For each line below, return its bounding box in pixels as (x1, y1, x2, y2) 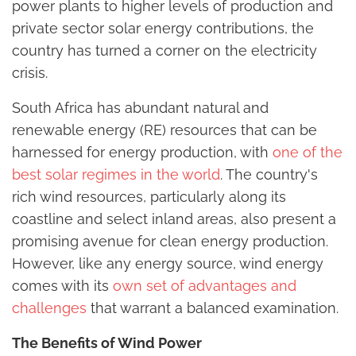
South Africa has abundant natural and (12, 99, 269, 117)
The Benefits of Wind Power (12, 335, 202, 352)
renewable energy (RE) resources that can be (12, 122, 317, 139)
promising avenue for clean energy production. (12, 233, 328, 250)
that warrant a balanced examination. (87, 300, 339, 317)
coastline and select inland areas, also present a (12, 211, 336, 228)
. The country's (220, 166, 318, 184)
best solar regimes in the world (12, 166, 220, 184)
